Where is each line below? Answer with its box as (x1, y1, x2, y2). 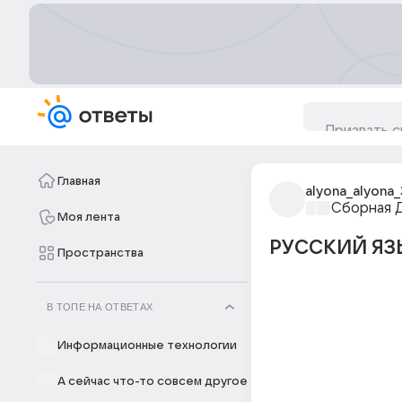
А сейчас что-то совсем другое (57, 375, 248, 388)
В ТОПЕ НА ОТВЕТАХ (47, 301, 153, 312)
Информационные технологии (57, 339, 237, 352)
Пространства (57, 247, 144, 259)
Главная (57, 175, 100, 188)
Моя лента (57, 211, 120, 223)
